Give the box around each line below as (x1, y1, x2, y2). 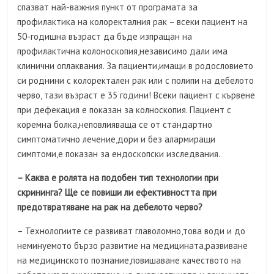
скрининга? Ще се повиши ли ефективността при (17, 187, 217, 199)
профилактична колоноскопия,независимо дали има (17, 45, 228, 57)
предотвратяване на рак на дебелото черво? (17, 201, 203, 213)
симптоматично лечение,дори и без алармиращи (17, 133, 216, 146)
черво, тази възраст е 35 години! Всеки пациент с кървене (17, 89, 256, 102)
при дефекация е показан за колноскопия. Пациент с (17, 104, 232, 116)
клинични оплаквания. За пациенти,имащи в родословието (17, 60, 254, 72)
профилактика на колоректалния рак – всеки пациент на (17, 16, 248, 28)
